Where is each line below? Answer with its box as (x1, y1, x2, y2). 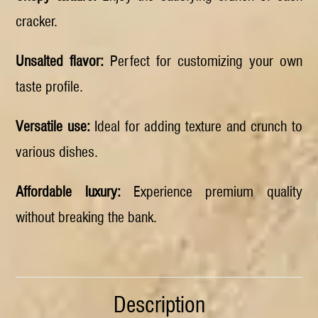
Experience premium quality (120, 182, 302, 200)
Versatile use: (16, 117, 90, 135)
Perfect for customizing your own (104, 52, 302, 70)
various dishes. (16, 143, 99, 160)
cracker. (16, 12, 58, 30)
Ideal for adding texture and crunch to (89, 117, 302, 135)
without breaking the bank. (16, 208, 158, 226)
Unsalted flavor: (16, 52, 104, 70)
